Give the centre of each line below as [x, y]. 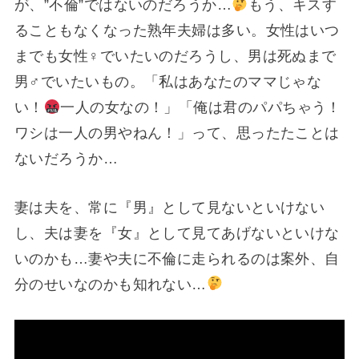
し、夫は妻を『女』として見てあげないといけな [177, 233]
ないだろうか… [66, 158]
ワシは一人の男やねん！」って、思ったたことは [177, 133]
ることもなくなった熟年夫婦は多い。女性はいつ [177, 30]
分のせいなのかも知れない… [110, 284]
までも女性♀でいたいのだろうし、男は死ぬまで [175, 56]
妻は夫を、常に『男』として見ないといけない [169, 207]
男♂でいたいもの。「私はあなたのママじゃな [168, 81]
